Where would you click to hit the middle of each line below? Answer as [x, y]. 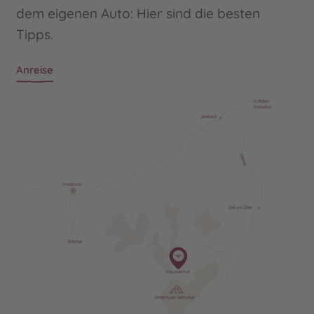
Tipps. [35, 35]
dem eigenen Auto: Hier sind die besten [138, 14]
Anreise [35, 69]
